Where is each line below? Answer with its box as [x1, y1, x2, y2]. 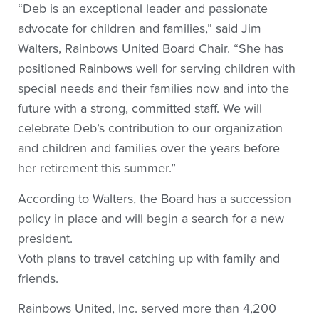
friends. [18, 271, 58, 286]
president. [18, 231, 73, 246]
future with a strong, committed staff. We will [18, 101, 262, 117]
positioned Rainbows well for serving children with [18, 61, 296, 77]
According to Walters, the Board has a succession [18, 191, 291, 206]
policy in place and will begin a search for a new [18, 211, 284, 226]
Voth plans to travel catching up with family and [18, 251, 280, 266]
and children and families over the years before [18, 141, 280, 157]
